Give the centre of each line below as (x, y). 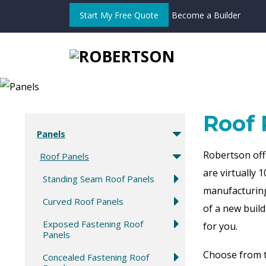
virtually (239, 172)
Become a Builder (206, 15)
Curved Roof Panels (83, 201)
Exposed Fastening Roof (93, 224)
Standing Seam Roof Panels (99, 178)
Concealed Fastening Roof (96, 257)
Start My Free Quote (119, 15)
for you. (220, 226)
